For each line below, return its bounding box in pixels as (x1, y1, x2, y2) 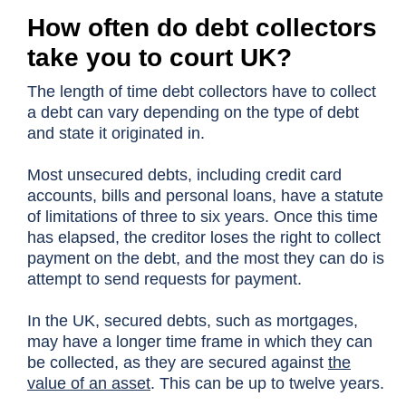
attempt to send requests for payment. (27, 270, 302, 288)
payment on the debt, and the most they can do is (27, 249, 384, 267)
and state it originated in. (27, 124, 205, 142)
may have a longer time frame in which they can (27, 333, 372, 351)
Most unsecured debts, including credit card (27, 166, 342, 184)
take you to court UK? (27, 43, 292, 72)
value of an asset (27, 374, 150, 392)
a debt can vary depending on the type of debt (27, 103, 359, 121)
